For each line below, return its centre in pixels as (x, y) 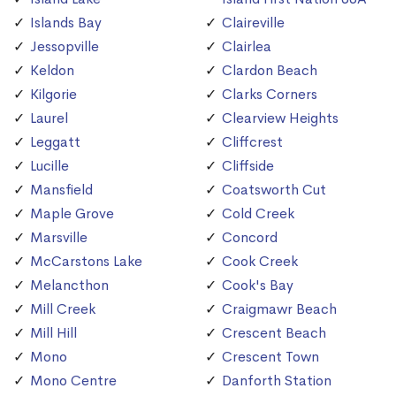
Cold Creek (258, 214)
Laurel (49, 118)
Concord (250, 238)
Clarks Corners (270, 95)
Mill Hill (53, 333)
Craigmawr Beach (279, 309)
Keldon (52, 71)
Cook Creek (260, 262)
